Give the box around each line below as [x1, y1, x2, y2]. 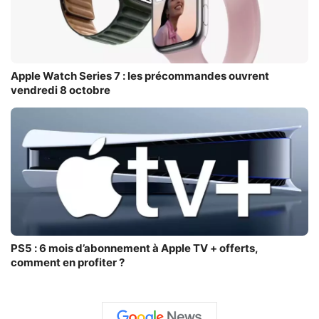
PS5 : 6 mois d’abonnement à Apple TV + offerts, [11, 241, 258, 256]
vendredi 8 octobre [11, 83, 110, 98]
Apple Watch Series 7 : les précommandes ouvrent [11, 69, 269, 83]
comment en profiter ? [11, 256, 125, 270]
